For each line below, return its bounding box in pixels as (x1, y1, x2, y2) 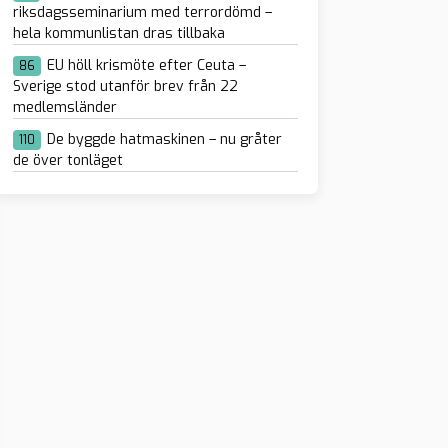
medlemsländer (12, 98, 117, 118)
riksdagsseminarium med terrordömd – (12, 3, 272, 23)
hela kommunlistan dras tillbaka (12, 24, 225, 44)
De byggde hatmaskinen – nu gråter (46, 130, 282, 150)
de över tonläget (12, 151, 123, 171)
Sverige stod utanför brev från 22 (12, 77, 238, 97)
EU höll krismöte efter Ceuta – (46, 56, 246, 76)
